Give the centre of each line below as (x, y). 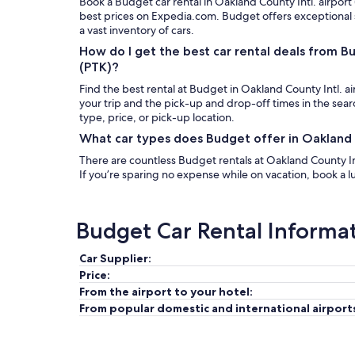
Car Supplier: (115, 258)
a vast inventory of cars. (137, 30)
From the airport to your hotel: (166, 292)
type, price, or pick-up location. (157, 117)
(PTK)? (99, 67)
